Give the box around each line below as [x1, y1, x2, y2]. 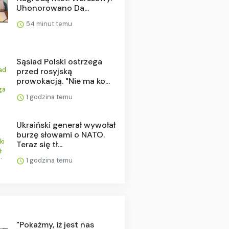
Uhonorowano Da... [16, 2, 89, 13]
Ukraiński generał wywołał [16, 119, 116, 130]
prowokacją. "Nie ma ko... [16, 75, 110, 86]
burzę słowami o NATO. [16, 129, 105, 140]
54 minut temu [24, 19, 72, 28]
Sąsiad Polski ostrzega [16, 56, 102, 67]
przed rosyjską [16, 65, 72, 77]
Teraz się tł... [16, 139, 62, 150]
